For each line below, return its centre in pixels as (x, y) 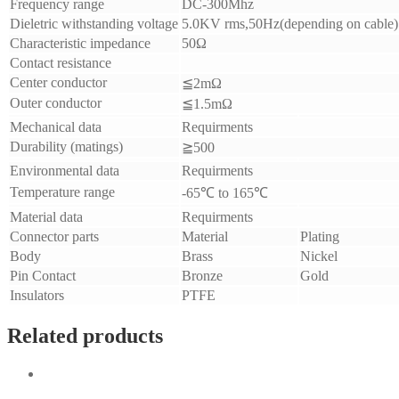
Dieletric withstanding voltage (94, 24)
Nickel (319, 256)
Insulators (37, 296)
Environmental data (65, 171)
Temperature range (62, 192)
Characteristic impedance (80, 44)
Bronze (202, 276)
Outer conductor (56, 103)
